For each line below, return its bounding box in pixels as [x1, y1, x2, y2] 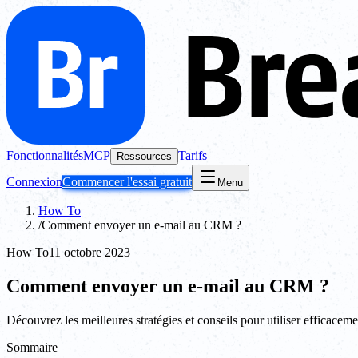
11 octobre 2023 [49, 245, 130, 259]
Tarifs [178, 149, 207, 162]
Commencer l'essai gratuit [62, 175, 192, 189]
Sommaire [6, 340, 58, 354]
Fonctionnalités [6, 149, 83, 162]
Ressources [117, 150, 172, 162]
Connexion [6, 175, 62, 189]
